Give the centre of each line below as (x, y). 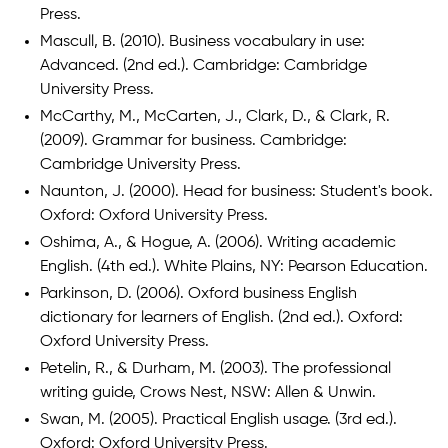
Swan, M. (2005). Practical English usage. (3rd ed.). (218, 420)
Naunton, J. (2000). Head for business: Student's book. (236, 192)
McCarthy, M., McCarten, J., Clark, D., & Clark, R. (215, 117)
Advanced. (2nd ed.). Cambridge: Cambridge (203, 66)
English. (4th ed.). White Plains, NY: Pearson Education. (234, 267)
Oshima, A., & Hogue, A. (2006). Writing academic (218, 243)
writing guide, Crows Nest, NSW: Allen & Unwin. (208, 393)
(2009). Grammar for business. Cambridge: (193, 141)
